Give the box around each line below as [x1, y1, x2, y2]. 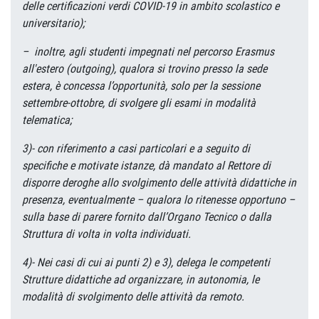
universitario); [22, 16, 85, 30]
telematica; [22, 113, 72, 127]
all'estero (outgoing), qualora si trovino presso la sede [22, 62, 267, 75]
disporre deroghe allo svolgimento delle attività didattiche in [22, 176, 296, 189]
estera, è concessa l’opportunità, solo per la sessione [22, 79, 260, 93]
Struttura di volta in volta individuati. [22, 227, 191, 241]
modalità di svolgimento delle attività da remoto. [22, 290, 244, 303]
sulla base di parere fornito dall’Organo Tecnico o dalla [22, 210, 271, 224]
